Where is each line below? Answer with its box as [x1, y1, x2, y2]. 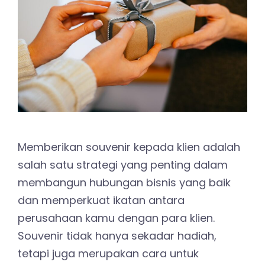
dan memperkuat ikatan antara [18, 193, 185, 208]
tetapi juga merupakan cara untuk [18, 246, 199, 261]
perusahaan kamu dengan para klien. [18, 211, 215, 226]
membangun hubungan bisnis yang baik [18, 175, 231, 190]
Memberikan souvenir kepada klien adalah [18, 140, 240, 155]
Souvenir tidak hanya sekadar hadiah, [18, 228, 216, 244]
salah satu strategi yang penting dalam [18, 157, 228, 173]
